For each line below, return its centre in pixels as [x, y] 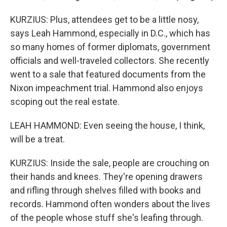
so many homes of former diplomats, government [110, 47]
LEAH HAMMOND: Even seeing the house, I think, [107, 125]
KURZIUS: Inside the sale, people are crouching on [110, 163]
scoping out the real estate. [65, 102]
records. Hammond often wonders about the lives [110, 204]
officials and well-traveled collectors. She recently [110, 61]
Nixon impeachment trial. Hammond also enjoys [107, 88]
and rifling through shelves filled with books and [105, 190]
